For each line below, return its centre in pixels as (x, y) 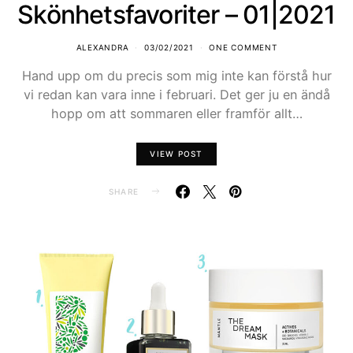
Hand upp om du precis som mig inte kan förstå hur (176, 76)
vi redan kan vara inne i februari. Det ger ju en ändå (176, 95)
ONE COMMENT (243, 48)
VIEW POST (176, 154)
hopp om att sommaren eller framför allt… (176, 114)
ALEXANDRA (102, 48)
